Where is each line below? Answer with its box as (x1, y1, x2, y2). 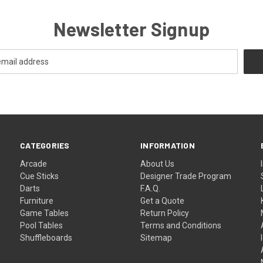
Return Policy (140, 208, 190, 218)
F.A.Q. (140, 184, 161, 194)
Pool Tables (20, 221, 63, 231)
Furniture (20, 196, 54, 206)
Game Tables (20, 208, 69, 218)
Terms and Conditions (140, 221, 222, 231)
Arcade (20, 159, 48, 169)
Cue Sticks (20, 171, 59, 181)
